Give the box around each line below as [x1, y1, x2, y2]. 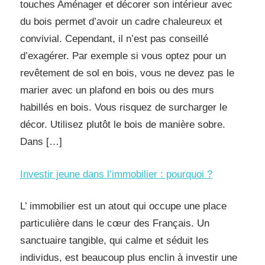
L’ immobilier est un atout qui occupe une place [20, 201, 227, 212]
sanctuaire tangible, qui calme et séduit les [20, 235, 209, 246]
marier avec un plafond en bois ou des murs [20, 85, 214, 96]
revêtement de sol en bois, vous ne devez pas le [20, 67, 234, 79]
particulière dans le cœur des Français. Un [20, 218, 209, 229]
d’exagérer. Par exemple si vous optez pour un [20, 50, 226, 62]
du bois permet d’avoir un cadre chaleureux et [20, 16, 222, 27]
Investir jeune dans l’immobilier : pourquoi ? [20, 168, 212, 180]
